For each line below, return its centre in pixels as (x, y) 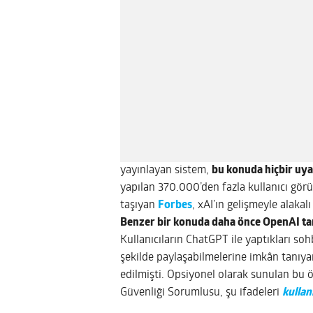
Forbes (175, 205)
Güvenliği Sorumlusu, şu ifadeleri (201, 292)
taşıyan (139, 205)
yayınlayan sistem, (166, 170)
